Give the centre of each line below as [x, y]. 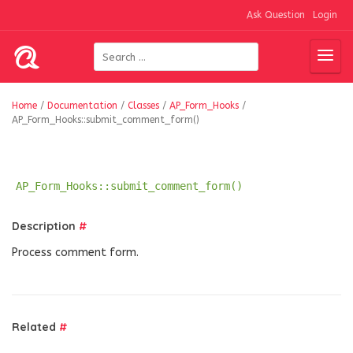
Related [35, 327]
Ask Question [276, 15]
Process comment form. [75, 253]
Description [45, 226]
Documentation [82, 106]
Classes [143, 106]
